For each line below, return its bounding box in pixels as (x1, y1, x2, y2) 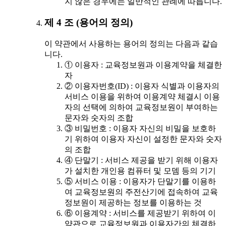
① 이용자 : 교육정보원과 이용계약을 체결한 (65, 61, 222, 70)
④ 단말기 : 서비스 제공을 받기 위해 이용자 (65, 156, 218, 165)
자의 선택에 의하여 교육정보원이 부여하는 (65, 103, 218, 112)
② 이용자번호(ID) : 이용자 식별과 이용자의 (65, 82, 219, 91)
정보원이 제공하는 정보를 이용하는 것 (65, 198, 202, 207)
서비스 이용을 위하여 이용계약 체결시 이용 (65, 92, 220, 101)
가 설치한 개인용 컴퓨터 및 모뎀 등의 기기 (65, 166, 216, 176)
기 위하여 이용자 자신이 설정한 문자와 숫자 (65, 135, 222, 144)
